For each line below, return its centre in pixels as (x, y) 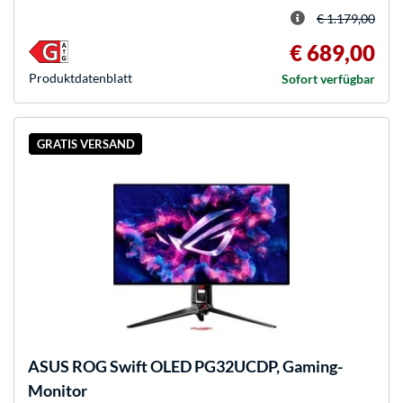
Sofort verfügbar (328, 79)
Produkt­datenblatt (81, 78)
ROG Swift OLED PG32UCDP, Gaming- (206, 366)
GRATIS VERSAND (85, 143)
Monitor (58, 390)
